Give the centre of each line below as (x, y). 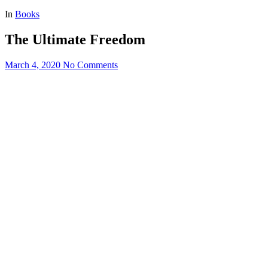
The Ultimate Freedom (75, 39)
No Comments (90, 65)
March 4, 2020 (33, 65)
